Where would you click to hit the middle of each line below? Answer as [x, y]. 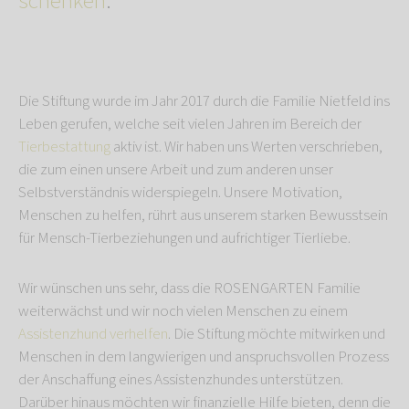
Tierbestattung [64, 147]
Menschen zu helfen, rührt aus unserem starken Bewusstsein [203, 216]
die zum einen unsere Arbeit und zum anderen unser [176, 170]
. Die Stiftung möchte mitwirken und [277, 335]
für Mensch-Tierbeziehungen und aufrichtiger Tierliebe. [184, 239]
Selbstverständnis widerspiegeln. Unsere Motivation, [180, 193]
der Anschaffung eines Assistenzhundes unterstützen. [181, 380]
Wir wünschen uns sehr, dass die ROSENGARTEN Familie [189, 289]
